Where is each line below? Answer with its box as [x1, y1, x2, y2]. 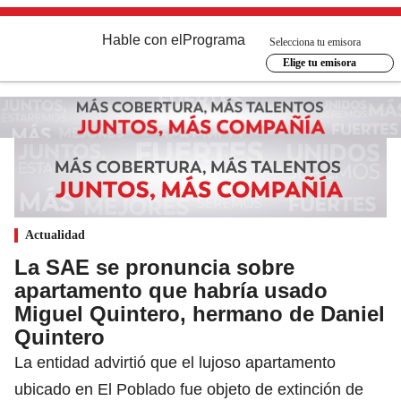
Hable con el [102, 32, 183, 47]
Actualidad [25, 227, 85, 242]
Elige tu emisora [282, 56, 356, 69]
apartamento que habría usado [14, 277, 328, 303]
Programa [183, 32, 245, 47]
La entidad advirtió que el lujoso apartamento [14, 353, 336, 371]
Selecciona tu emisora [269, 35, 361, 48]
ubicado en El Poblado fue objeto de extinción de [14, 380, 363, 398]
